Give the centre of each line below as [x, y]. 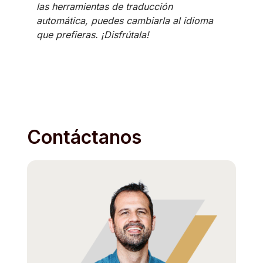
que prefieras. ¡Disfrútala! [93, 35]
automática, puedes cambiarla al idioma [125, 21]
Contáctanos [84, 137]
